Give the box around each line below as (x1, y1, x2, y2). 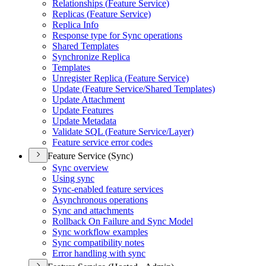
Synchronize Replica (52, 52, 130, 62)
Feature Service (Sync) (47, 151, 133, 161)
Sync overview (52, 163, 109, 173)
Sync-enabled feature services (52, 184, 163, 194)
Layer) (169, 126, 194, 137)
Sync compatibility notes (52, 237, 144, 248)
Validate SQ (52, 126, 97, 137)
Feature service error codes (52, 137, 153, 147)
